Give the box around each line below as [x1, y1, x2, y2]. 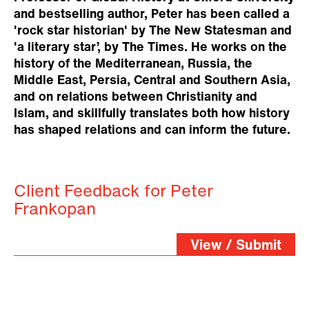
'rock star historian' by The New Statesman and [14, 24, 292, 38]
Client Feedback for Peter [14, 183, 213, 201]
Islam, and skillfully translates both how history [14, 107, 290, 121]
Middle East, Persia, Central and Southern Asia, [14, 74, 290, 88]
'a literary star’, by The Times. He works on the [14, 41, 287, 54]
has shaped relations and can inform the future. [14, 123, 290, 137]
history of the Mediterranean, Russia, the [14, 57, 252, 71]
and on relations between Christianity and [14, 90, 257, 104]
